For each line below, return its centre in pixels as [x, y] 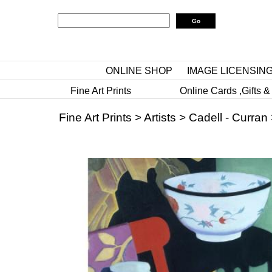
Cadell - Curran [228, 117]
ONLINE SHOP [139, 71]
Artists [160, 117]
